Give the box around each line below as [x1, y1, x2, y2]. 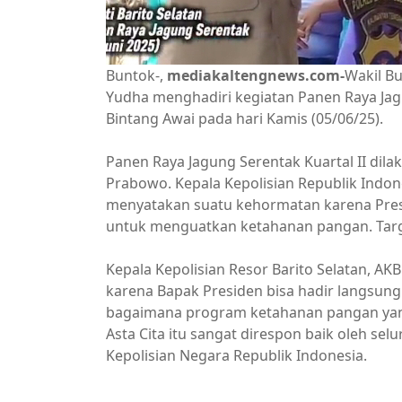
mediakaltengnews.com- [167, 66, 345, 85]
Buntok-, [106, 66, 163, 85]
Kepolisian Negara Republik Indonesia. [106, 345, 367, 365]
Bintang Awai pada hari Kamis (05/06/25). [106, 109, 383, 128]
